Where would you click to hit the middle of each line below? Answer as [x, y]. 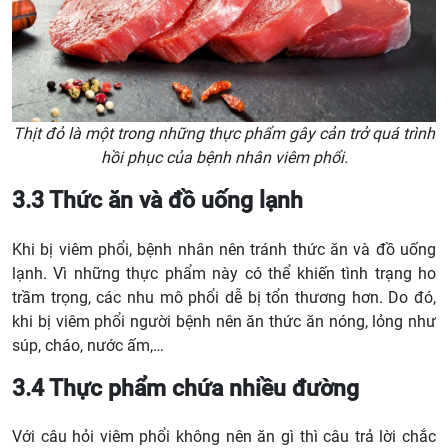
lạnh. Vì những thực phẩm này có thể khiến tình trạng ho [224, 273]
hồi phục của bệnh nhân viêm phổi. [224, 158]
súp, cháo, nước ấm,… [88, 345]
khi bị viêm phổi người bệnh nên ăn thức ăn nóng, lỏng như [224, 321]
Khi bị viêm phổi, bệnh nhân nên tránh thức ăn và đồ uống [224, 249]
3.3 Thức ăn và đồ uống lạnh [157, 200]
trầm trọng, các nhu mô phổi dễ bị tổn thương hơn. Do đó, [224, 297]
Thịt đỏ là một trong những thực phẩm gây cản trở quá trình [224, 134]
